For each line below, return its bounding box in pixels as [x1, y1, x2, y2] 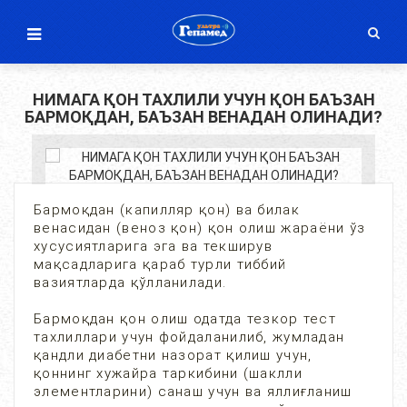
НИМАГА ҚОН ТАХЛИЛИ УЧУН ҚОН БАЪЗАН [32, 90, 375, 109]
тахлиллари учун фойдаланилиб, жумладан [34, 329, 345, 345]
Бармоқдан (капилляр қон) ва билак [34, 202, 300, 218]
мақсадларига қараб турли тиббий [34, 256, 287, 273]
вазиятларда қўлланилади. [34, 274, 227, 291]
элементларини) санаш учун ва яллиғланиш [34, 383, 352, 400]
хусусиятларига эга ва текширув [34, 238, 273, 254]
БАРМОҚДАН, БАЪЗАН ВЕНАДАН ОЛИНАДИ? [25, 107, 382, 126]
